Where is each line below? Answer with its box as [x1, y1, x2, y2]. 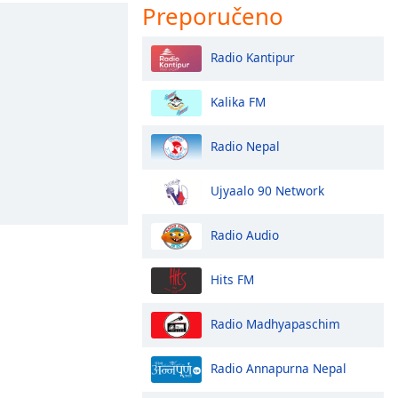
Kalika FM [211, 92, 266, 110]
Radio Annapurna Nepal [211, 359, 346, 377]
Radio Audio [211, 226, 279, 243]
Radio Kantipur [211, 48, 295, 66]
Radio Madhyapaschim [211, 314, 340, 332]
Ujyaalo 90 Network [211, 181, 324, 199]
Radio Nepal [211, 137, 280, 155]
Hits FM [211, 270, 254, 288]
